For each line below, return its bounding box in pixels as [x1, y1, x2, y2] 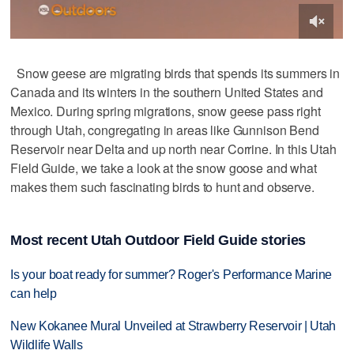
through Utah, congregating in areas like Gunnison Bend [10, 120, 319, 139]
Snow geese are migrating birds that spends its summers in [10, 63, 341, 82]
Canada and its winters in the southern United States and [10, 82, 323, 101]
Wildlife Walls [10, 338, 83, 352]
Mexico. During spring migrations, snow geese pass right [10, 101, 321, 120]
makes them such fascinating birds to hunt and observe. [10, 177, 314, 196]
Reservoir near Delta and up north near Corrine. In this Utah [10, 139, 337, 158]
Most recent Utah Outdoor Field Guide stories [10, 232, 306, 249]
